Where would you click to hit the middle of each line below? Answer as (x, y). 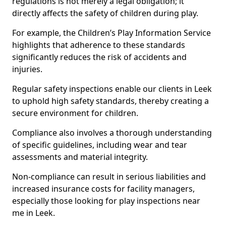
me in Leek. (34, 213)
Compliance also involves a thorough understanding (112, 133)
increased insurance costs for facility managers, (103, 189)
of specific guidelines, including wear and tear (100, 145)
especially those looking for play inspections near (106, 201)
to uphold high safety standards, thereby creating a (110, 101)
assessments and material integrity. (80, 157)
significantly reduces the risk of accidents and (99, 57)
